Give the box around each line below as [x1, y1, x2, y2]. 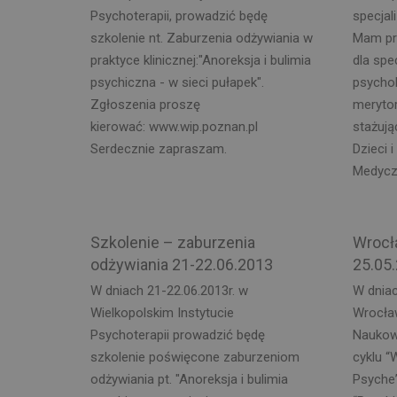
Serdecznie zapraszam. [90, 141, 227, 157]
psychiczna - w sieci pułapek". [90, 74, 264, 90]
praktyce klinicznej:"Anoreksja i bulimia [90, 52, 311, 68]
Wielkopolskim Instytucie [90, 304, 234, 321]
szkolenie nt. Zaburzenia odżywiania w [90, 30, 313, 46]
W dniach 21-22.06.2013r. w [90, 282, 248, 299]
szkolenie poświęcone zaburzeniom [90, 348, 300, 365]
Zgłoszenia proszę [90, 97, 200, 113]
